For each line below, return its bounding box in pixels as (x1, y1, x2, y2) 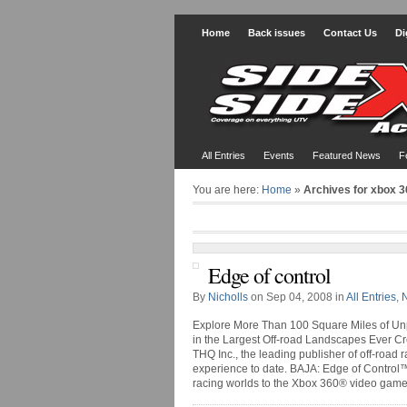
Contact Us (323, 27, 377, 38)
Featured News (313, 150, 381, 161)
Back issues (248, 27, 305, 38)
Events (263, 150, 294, 161)
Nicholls (208, 291, 248, 303)
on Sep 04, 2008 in (248, 291, 346, 303)
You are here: (193, 184, 262, 196)
